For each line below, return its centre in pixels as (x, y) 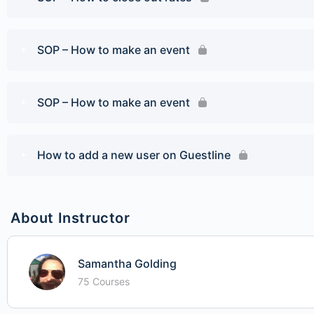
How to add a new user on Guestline (134, 155)
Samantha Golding (127, 264)
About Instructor (70, 218)
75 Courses (104, 281)
